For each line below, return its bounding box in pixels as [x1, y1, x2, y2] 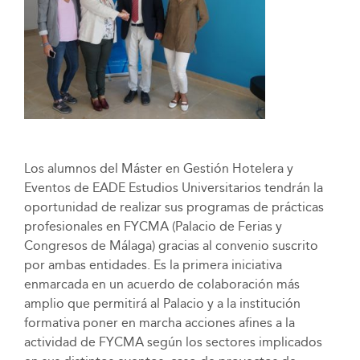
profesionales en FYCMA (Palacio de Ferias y [23, 218, 282, 234]
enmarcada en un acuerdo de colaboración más [23, 276, 300, 292]
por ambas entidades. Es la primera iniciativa [23, 256, 282, 272]
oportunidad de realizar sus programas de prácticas [23, 198, 324, 215]
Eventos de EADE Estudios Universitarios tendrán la [23, 179, 323, 195]
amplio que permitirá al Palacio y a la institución [23, 295, 301, 311]
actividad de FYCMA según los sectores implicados [23, 333, 322, 350]
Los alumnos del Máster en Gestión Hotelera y [23, 160, 293, 176]
